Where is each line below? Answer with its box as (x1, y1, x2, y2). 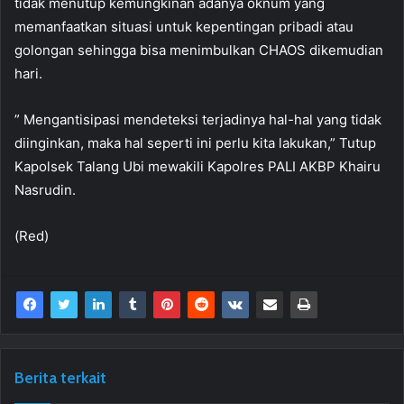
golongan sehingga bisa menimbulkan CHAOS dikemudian (14, 41, 383, 60)
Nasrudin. (14, 181, 76, 199)
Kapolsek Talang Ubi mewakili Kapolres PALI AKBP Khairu (14, 158, 381, 176)
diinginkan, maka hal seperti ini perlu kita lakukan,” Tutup (14, 134, 376, 152)
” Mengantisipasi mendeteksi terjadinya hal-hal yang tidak (14, 111, 381, 129)
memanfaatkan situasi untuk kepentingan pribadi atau (14, 18, 353, 36)
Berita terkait (14, 368, 106, 389)
